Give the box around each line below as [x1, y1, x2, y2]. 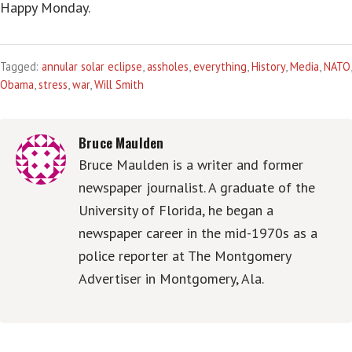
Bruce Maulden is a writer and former [79, 155, 303, 174]
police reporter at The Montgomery [79, 246, 291, 265]
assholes [147, 58, 189, 74]
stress [38, 76, 68, 92]
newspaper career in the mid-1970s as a [79, 223, 317, 242]
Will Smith [94, 76, 144, 92]
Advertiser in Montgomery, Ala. [79, 269, 264, 288]
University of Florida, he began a [79, 200, 273, 219]
